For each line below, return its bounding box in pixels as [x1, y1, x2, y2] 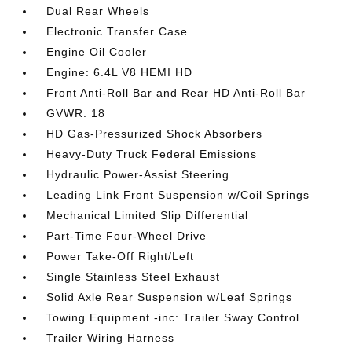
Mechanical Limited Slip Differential [46, 209, 249, 222]
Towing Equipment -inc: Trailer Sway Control [46, 311, 300, 324]
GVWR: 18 [46, 107, 106, 119]
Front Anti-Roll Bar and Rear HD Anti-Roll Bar [46, 86, 306, 99]
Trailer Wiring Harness [46, 332, 175, 344]
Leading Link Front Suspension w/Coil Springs [46, 189, 310, 201]
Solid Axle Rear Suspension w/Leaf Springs [46, 291, 293, 303]
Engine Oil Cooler [46, 46, 148, 58]
